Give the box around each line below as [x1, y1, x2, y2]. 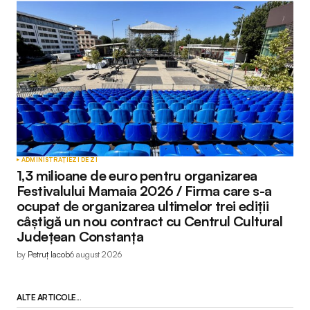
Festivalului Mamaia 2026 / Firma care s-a [17, 182, 272, 200]
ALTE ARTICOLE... [17, 291, 82, 302]
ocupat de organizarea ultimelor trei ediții [17, 197, 269, 215]
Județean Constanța [17, 228, 144, 246]
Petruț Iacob [28, 249, 70, 260]
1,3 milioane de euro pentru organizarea [17, 167, 257, 185]
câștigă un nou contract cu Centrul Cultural [17, 212, 283, 230]
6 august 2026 [70, 249, 122, 260]
